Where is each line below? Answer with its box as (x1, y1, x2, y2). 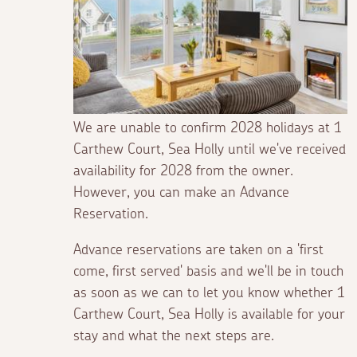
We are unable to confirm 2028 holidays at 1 (73, 121, 342, 136)
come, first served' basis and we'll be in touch (73, 265, 343, 280)
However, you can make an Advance (73, 186, 289, 201)
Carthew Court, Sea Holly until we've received (73, 143, 346, 158)
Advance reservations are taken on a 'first (73, 243, 324, 258)
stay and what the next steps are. (73, 329, 274, 344)
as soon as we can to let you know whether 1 (73, 286, 345, 301)
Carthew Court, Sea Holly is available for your (73, 308, 345, 323)
